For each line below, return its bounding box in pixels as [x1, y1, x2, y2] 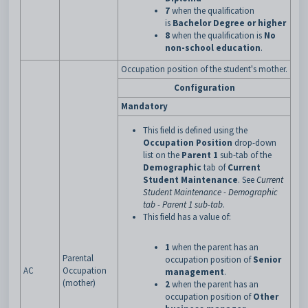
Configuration [173, 82, 235, 93]
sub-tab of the [218, 149, 272, 161]
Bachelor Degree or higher [173, 17, 286, 29]
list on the [143, 149, 181, 161]
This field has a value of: [143, 211, 231, 223]
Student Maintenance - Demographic [143, 186, 278, 198]
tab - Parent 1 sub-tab [143, 199, 223, 210]
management [165, 266, 224, 278]
